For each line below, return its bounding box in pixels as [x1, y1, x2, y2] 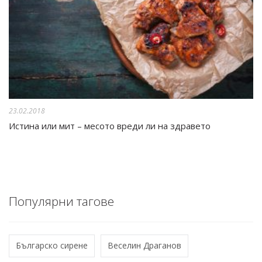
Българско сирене [16, 240, 88, 251]
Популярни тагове [9, 192, 114, 209]
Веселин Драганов [108, 240, 182, 251]
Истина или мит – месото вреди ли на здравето [9, 120, 211, 132]
